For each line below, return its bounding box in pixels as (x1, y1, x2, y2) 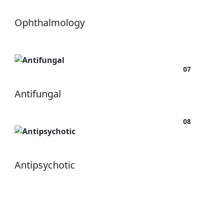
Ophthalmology (15, 16, 85, 30)
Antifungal (15, 87, 61, 100)
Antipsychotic (15, 158, 75, 171)
